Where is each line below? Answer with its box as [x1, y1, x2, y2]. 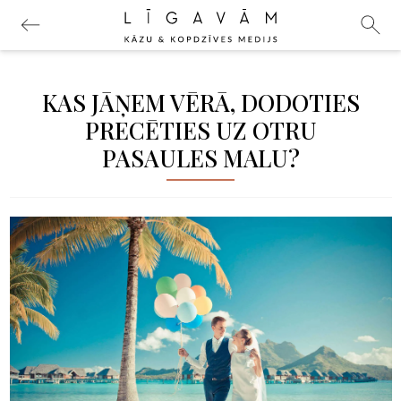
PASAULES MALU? [101, 142, 300, 174]
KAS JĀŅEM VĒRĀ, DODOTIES [41, 87, 360, 118]
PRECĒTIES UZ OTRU [84, 115, 317, 146]
